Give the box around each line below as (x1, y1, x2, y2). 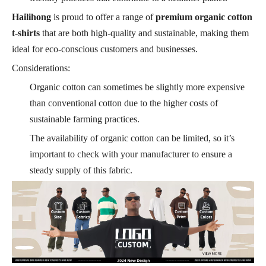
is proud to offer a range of (51, 11, 156, 22)
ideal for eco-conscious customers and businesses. (12, 43, 198, 54)
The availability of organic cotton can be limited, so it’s (30, 132, 235, 143)
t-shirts (12, 27, 40, 38)
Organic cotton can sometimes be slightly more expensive (30, 81, 245, 92)
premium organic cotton (156, 11, 252, 22)
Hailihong (12, 11, 51, 22)
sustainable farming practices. (30, 113, 140, 124)
